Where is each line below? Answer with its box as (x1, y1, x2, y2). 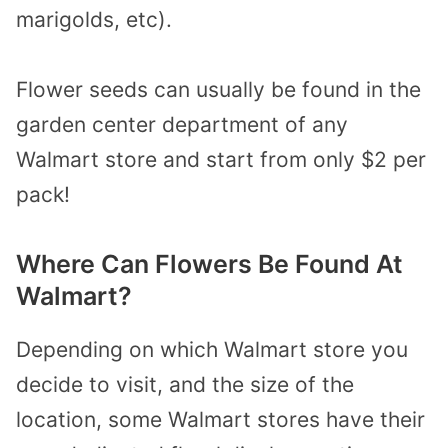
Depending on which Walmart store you (16, 336, 408, 362)
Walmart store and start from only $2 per (16, 147, 426, 173)
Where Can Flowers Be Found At (16, 248, 403, 279)
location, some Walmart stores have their (16, 406, 425, 432)
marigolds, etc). (16, 6, 172, 32)
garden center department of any (16, 112, 348, 138)
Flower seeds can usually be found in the (16, 77, 421, 103)
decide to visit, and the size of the (16, 371, 354, 397)
